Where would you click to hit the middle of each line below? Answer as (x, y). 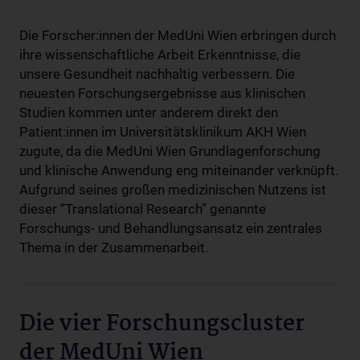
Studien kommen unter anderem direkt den (149, 112)
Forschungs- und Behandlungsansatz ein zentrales (171, 228)
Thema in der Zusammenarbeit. (114, 247)
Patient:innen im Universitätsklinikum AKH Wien (163, 132)
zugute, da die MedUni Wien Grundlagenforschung (170, 151)
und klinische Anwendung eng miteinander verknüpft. (179, 170)
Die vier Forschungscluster (162, 325)
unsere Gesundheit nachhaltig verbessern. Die (157, 74)
